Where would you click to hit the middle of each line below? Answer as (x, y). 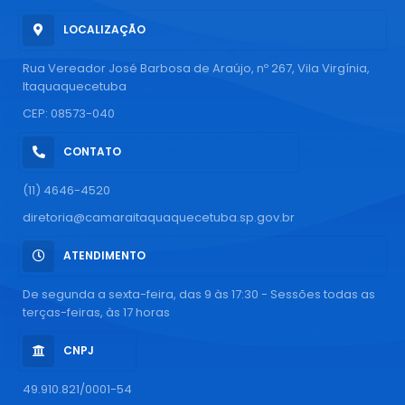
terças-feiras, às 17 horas (96, 312)
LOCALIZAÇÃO (104, 30)
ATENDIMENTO (104, 256)
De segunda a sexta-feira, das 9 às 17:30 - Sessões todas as (199, 294)
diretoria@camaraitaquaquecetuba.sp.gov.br (159, 217)
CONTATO (92, 152)
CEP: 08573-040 (69, 113)
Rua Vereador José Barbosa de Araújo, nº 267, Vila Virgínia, (196, 68)
